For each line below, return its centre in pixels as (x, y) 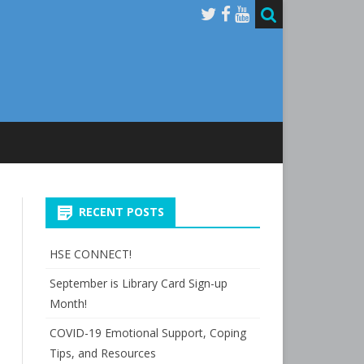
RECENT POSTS (121, 212)
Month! (68, 303)
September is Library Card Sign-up (138, 283)
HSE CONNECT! (90, 254)
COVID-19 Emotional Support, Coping (147, 333)
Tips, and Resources (102, 353)
